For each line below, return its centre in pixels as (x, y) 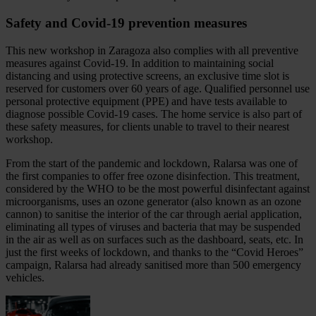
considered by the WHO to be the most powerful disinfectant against (158, 188)
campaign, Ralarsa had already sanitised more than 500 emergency (153, 265)
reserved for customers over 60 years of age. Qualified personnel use (158, 88)
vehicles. (25, 277)
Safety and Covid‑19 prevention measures (126, 23)
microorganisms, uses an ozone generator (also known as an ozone (153, 201)
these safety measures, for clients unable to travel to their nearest (147, 126)
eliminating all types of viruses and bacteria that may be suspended (153, 226)
